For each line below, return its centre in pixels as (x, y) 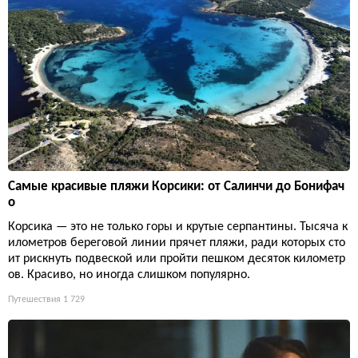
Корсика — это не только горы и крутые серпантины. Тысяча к (178, 227)
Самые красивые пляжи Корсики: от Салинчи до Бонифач (176, 186)
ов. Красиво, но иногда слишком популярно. (129, 274)
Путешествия (34, 299)
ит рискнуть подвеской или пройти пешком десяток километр (177, 259)
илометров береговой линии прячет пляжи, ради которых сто (177, 243)
